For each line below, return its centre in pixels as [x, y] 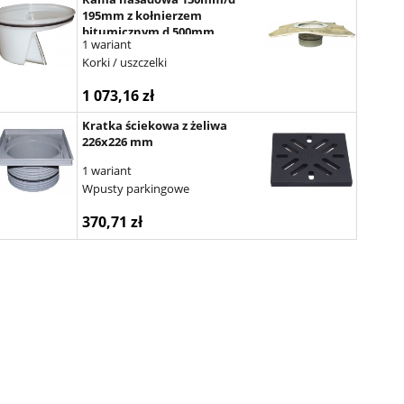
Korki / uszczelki [124, 62]
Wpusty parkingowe [135, 188]
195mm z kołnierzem [142, 15]
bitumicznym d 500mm [148, 31]
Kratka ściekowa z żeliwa [154, 125]
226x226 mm [117, 141]
